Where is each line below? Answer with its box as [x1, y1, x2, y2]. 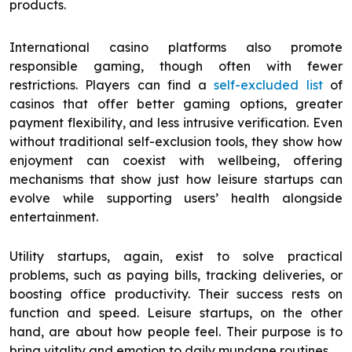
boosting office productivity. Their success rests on [9, 286, 343, 302]
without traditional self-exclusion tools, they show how [9, 134, 343, 150]
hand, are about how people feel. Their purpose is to [9, 324, 343, 340]
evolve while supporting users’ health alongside [9, 190, 343, 207]
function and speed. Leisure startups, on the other [9, 305, 343, 321]
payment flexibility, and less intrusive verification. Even [9, 115, 343, 131]
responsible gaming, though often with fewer [9, 58, 343, 75]
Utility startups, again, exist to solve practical [9, 248, 343, 265]
